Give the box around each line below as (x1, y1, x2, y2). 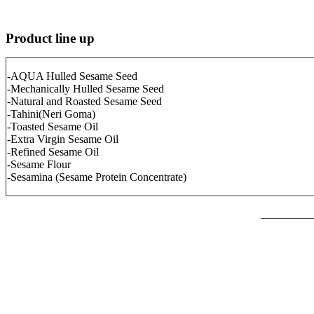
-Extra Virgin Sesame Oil (7, 132, 118, 145)
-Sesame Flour (7, 158, 71, 170)
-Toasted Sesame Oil (7, 120, 98, 132)
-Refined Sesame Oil (7, 145, 99, 158)
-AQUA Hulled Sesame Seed (7, 69, 137, 82)
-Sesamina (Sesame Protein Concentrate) (7, 170, 186, 183)
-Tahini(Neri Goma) (7, 107, 95, 120)
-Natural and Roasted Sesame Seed (7, 95, 162, 107)
